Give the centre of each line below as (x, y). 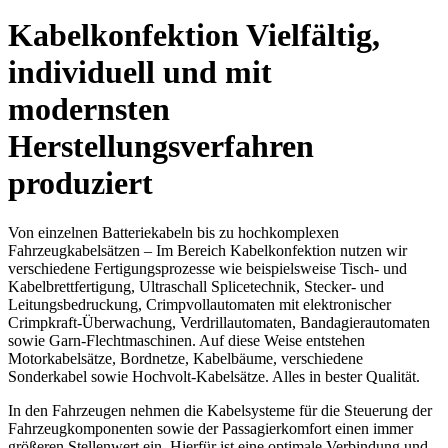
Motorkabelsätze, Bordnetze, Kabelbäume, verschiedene (185, 358)
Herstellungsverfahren (161, 146)
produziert (80, 183)
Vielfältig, (313, 35)
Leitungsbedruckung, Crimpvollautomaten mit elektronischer (199, 304)
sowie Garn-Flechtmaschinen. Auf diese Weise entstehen (186, 340)
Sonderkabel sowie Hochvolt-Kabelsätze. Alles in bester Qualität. (214, 376)
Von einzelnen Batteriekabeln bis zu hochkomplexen (173, 232)
